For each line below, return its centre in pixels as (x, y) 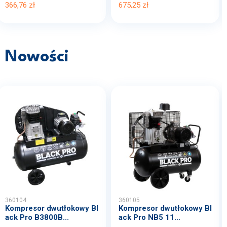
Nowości (37, 57)
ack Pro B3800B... (37, 217)
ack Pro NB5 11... (149, 217)
